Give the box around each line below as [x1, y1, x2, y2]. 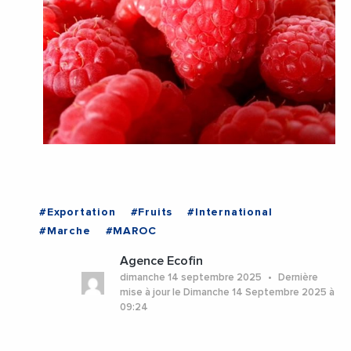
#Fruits [130, 207, 173, 219]
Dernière [275, 273, 318, 284]
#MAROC [105, 226, 157, 237]
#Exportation [39, 207, 116, 219]
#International [187, 207, 273, 219]
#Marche [39, 226, 91, 237]
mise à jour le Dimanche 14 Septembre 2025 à [119, 288, 335, 299]
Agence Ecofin [119, 255, 203, 268]
